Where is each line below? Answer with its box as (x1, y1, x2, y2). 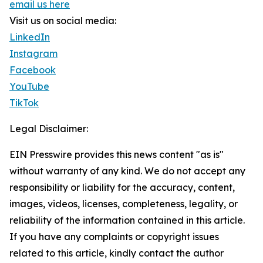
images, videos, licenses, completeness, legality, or (9, 198, 238, 210)
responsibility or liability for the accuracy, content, (9, 181, 235, 193)
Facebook (9, 64, 56, 76)
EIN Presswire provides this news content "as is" (9, 149, 224, 160)
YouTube (9, 80, 49, 92)
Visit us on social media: (9, 15, 116, 26)
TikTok (9, 97, 39, 109)
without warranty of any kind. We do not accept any (9, 165, 245, 177)
